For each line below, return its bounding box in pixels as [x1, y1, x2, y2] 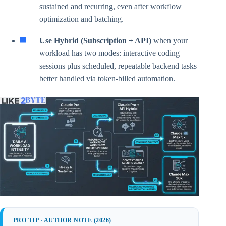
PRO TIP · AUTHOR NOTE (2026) [13, 216, 111, 224]
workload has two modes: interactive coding [39, 48, 180, 58]
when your [151, 36, 188, 45]
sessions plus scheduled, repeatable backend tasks [39, 61, 197, 70]
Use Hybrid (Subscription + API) [39, 36, 151, 45]
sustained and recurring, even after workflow [39, 2, 182, 11]
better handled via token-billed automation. [39, 74, 175, 83]
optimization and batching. [39, 14, 124, 23]
